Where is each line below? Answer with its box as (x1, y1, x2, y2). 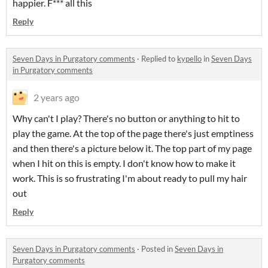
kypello (177, 54, 202, 63)
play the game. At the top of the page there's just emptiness (13, 127, 254, 139)
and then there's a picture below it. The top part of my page (13, 142, 252, 154)
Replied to (141, 54, 177, 63)
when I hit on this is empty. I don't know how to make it (13, 157, 236, 169)
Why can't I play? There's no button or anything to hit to (13, 112, 240, 124)
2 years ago (33, 92, 80, 103)
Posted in (141, 244, 175, 254)
